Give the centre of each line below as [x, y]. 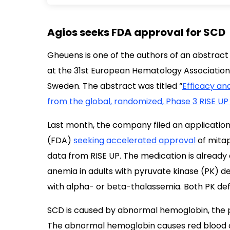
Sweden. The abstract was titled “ [115, 86]
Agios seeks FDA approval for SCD [136, 32]
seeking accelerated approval [135, 140]
